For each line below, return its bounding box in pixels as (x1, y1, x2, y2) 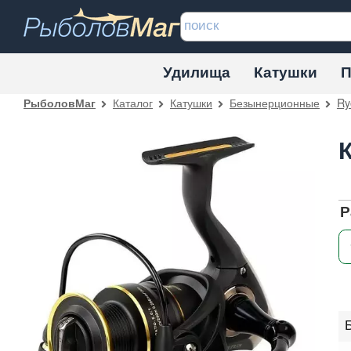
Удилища (163, 60, 230, 82)
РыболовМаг (24, 94, 96, 110)
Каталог (112, 93, 153, 110)
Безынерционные (229, 93, 320, 110)
